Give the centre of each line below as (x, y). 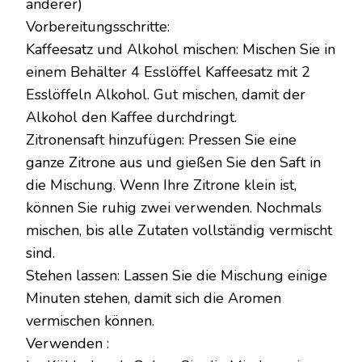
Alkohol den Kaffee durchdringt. (131, 117)
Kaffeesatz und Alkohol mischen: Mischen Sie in (181, 49)
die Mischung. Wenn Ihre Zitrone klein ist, (161, 185)
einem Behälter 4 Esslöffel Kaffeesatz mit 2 (168, 72)
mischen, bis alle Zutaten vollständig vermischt (179, 230)
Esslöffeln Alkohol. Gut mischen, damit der (166, 95)
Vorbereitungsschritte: (98, 27)
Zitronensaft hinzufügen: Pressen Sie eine (161, 140)
